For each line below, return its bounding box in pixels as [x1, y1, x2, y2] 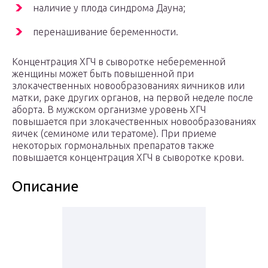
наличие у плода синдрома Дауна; [33, 2, 185, 14]
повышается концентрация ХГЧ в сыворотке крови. [12, 152, 244, 163]
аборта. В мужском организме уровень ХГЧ [12, 104, 206, 115]
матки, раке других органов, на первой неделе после [12, 92, 253, 103]
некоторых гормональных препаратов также [12, 140, 214, 151]
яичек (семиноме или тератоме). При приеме [12, 128, 217, 139]
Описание [12, 178, 79, 195]
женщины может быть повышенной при [12, 68, 194, 80]
